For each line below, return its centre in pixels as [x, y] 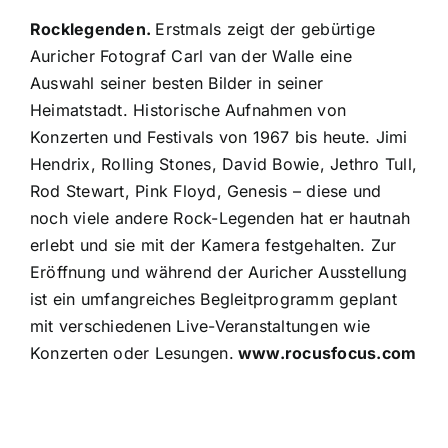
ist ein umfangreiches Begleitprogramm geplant [213, 299]
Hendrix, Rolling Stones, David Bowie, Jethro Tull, [223, 164]
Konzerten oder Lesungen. [132, 353]
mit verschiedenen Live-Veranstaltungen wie [200, 326]
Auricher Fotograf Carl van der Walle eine [191, 56]
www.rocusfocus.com [325, 353]
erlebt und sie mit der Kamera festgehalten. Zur [213, 245]
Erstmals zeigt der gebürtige [265, 29]
